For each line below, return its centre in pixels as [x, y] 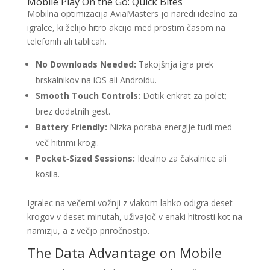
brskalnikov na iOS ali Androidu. [96, 80]
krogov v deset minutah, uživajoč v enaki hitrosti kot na [134, 217]
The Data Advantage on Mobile [124, 253]
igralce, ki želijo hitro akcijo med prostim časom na [126, 27]
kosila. [47, 174]
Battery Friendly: [71, 127]
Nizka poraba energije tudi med [169, 127]
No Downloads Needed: [86, 64]
